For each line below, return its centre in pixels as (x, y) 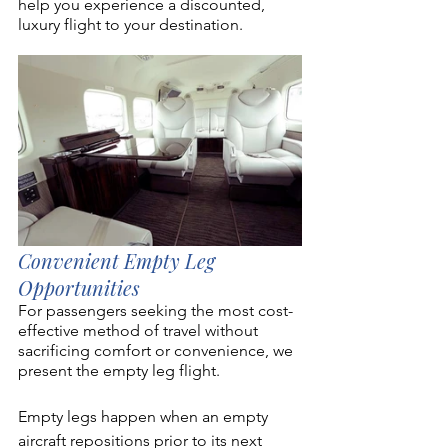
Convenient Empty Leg (119, 260)
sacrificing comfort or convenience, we (157, 350)
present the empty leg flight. (121, 370)
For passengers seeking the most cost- (155, 310)
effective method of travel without (140, 330)
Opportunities (79, 287)
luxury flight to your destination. (132, 25)
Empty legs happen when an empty (145, 416)
